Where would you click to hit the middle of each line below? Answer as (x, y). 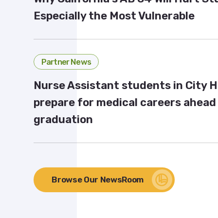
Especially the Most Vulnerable (114, 16)
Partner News (66, 62)
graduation (63, 119)
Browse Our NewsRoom (98, 179)
